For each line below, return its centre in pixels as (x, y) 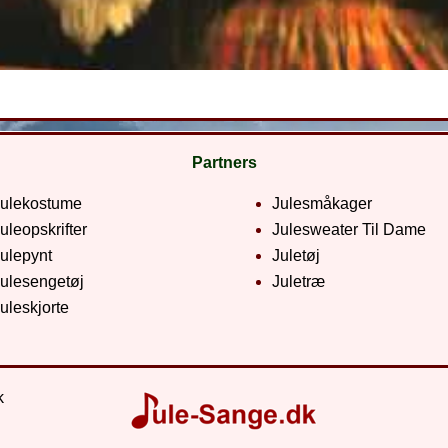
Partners (224, 162)
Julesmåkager (322, 203)
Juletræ (298, 281)
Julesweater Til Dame (349, 229)
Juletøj (296, 255)
